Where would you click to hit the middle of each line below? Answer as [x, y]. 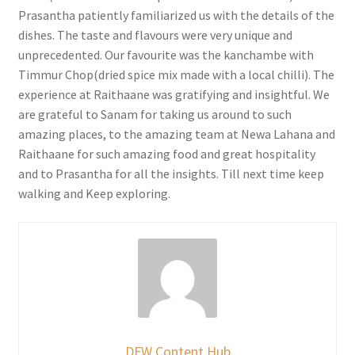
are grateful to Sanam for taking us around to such [155, 114]
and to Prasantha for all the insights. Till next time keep [171, 173]
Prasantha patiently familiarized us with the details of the [176, 15]
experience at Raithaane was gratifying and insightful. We [174, 94]
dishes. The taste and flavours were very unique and [155, 34]
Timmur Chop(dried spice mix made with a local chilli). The [176, 74]
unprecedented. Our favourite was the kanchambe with [166, 54]
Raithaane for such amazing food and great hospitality [166, 153]
